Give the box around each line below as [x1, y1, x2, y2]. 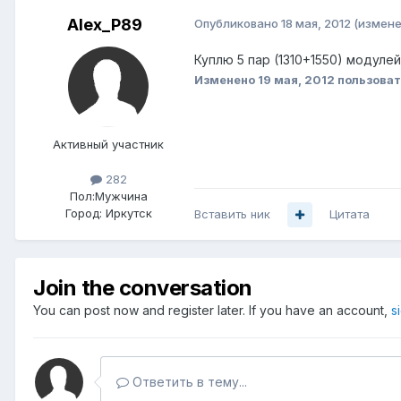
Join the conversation [33, 275, 252, 302]
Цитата [329, 207, 370, 222]
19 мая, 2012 [258, 73, 335, 88]
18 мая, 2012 [281, 16, 351, 31]
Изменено [194, 73, 258, 88]
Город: [64, 206, 102, 221]
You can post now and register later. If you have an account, [33, 303, 391, 319]
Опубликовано [194, 16, 281, 31]
